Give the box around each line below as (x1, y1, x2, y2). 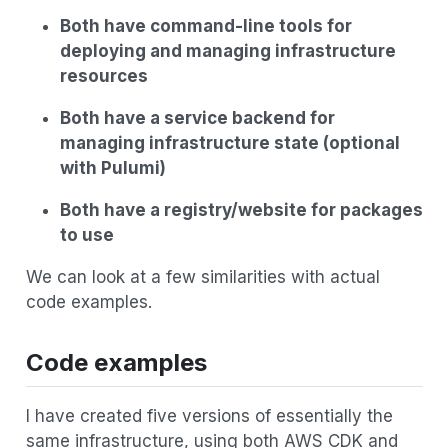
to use (59, 225, 114, 246)
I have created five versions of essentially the (25, 405, 393, 426)
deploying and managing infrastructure (59, 41, 396, 62)
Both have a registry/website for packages (59, 200, 423, 221)
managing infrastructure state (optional (59, 133, 400, 154)
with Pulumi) (59, 158, 166, 179)
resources (59, 66, 148, 87)
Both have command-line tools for (59, 16, 352, 37)
